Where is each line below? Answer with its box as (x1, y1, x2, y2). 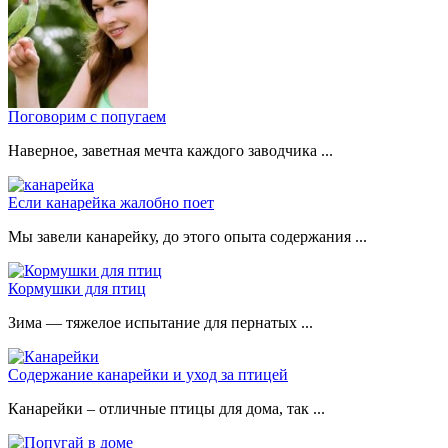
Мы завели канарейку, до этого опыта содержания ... (8, 227, 367, 245)
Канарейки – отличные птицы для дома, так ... (8, 399, 325, 417)
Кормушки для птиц (8, 279, 146, 297)
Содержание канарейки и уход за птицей (8, 365, 288, 383)
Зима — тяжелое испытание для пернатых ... (8, 313, 313, 331)
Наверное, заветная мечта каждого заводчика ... (8, 141, 333, 159)
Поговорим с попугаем (8, 107, 166, 125)
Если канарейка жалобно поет (8, 193, 214, 211)
